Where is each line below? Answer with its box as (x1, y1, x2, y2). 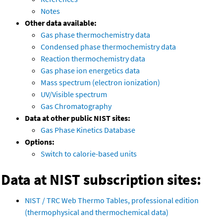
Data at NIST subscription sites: (1, 170, 201, 189)
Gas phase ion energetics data (41, 65, 140, 76)
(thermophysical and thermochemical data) (25, 207, 168, 218)
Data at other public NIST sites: (25, 113, 130, 123)
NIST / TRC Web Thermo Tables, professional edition (25, 195, 199, 206)
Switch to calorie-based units (41, 149, 137, 159)
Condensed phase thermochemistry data (41, 42, 176, 52)
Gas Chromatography (41, 101, 111, 111)
